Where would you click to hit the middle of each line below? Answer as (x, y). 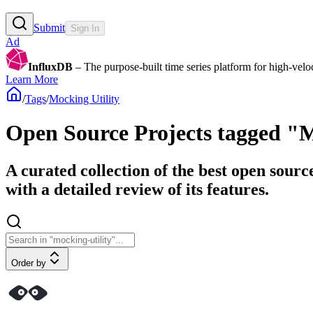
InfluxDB (50, 66)
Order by (29, 263)
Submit (49, 27)
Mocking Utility (84, 99)
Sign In (85, 28)
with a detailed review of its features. (137, 189)
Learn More (32, 79)
